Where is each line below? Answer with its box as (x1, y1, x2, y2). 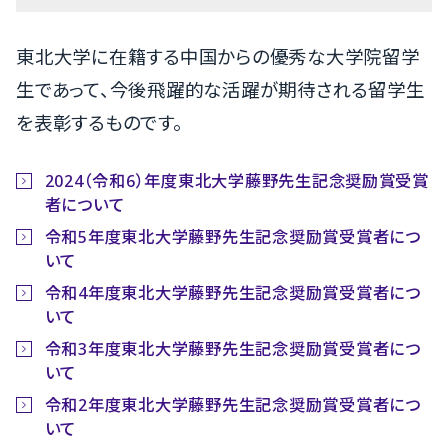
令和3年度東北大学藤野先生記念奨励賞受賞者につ (44, 337, 421, 360)
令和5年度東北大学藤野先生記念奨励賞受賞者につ (44, 225, 421, 248)
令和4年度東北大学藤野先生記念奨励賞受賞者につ (44, 281, 421, 304)
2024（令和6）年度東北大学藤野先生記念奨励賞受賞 (44, 169, 429, 192)
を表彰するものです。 (16, 109, 183, 135)
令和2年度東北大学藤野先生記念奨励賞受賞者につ (44, 394, 421, 416)
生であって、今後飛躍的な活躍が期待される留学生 (16, 76, 425, 102)
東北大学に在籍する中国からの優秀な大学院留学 (16, 43, 420, 69)
